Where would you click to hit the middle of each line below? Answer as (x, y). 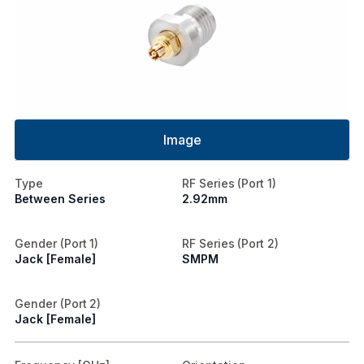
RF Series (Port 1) (230, 183)
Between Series (60, 198)
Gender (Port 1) (57, 243)
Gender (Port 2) (58, 303)
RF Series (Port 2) (231, 243)
